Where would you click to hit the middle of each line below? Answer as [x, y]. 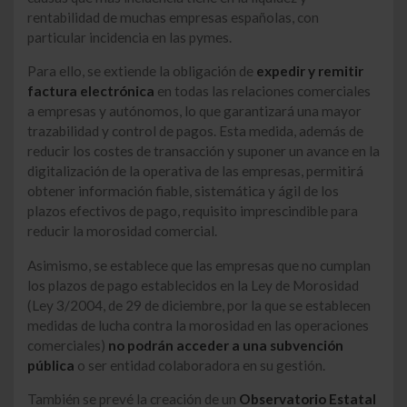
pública [51, 365]
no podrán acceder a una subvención [226, 345]
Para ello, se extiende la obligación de [142, 71]
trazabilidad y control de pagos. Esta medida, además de [195, 131]
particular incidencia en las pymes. [129, 37]
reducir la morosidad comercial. [122, 231]
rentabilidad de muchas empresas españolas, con [173, 17]
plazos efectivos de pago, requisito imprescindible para [193, 211]
